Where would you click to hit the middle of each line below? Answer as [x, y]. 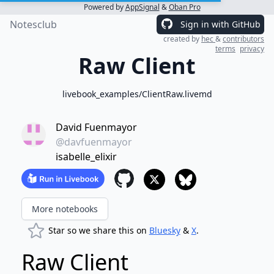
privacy [252, 49]
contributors [243, 39]
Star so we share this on [98, 230]
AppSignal [142, 7]
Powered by [104, 7]
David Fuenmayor [96, 127]
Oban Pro [184, 7]
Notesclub [33, 24]
